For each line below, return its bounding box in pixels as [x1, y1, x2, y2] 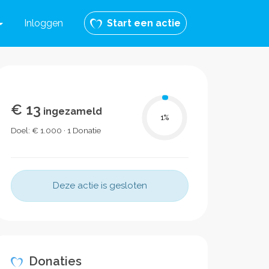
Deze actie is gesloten [52, 180, 147, 191]
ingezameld [41, 106, 102, 117]
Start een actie [102, 17, 181, 29]
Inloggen [24, 17, 63, 29]
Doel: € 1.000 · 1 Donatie [11, 125, 101, 135]
